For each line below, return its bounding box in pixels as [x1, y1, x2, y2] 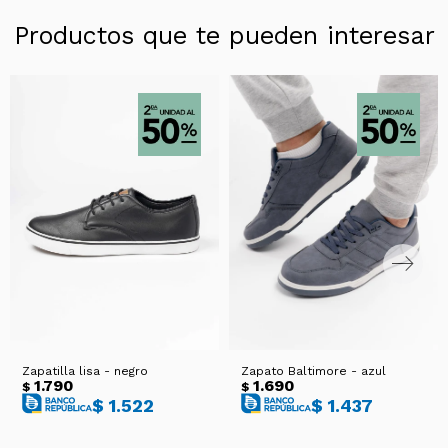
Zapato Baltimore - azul [241, 364, 386, 379]
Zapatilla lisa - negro [22, 364, 148, 379]
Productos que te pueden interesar [13, 21, 435, 51]
